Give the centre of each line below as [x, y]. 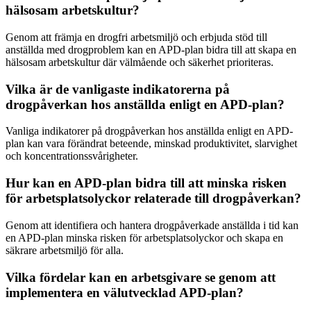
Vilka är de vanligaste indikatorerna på [118, 89]
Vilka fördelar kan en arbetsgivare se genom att [141, 277]
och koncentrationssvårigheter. [72, 156]
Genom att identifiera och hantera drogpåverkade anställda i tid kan [152, 225]
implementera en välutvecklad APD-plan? [125, 292]
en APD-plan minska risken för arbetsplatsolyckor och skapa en [144, 237]
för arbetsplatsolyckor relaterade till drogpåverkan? [153, 199]
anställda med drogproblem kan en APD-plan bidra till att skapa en [151, 50]
